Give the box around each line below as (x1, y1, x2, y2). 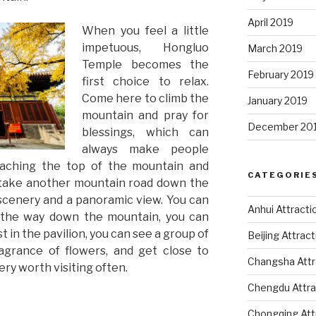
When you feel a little (82, 23, 209, 37)
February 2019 (247, 68, 314, 80)
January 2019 (247, 94, 308, 107)
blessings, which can (82, 125, 209, 139)
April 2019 (247, 16, 293, 28)
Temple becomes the (82, 57, 209, 71)
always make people (82, 142, 209, 156)
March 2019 (247, 42, 303, 54)
